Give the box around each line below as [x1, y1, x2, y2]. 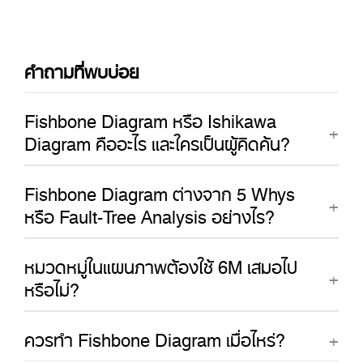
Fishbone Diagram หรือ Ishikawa [24, 100, 276, 133]
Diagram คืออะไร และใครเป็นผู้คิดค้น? [24, 123, 290, 156]
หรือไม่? [24, 269, 79, 301]
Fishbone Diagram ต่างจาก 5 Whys [24, 173, 295, 206]
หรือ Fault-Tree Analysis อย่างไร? [24, 196, 275, 228]
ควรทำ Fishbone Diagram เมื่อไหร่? [24, 319, 285, 352]
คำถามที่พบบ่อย [24, 51, 139, 83]
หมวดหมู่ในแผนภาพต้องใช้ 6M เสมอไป [24, 246, 297, 279]
